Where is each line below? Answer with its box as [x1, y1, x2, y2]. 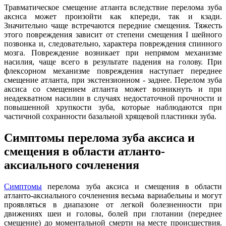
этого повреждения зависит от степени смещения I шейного [4, 30, 222, 39]
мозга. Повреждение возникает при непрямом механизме [4, 48, 222, 58]
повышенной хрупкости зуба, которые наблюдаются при [4, 103, 222, 112]
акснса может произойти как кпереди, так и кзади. [4, 12, 222, 21]
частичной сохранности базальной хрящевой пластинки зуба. [4, 112, 216, 121]
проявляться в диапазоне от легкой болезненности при [4, 200, 222, 209]
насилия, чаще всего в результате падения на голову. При [4, 58, 222, 67]
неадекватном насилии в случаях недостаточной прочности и [4, 94, 222, 103]
